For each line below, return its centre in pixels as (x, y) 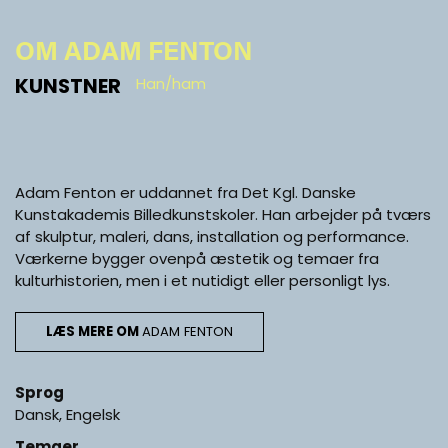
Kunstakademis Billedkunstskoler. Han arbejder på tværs (223, 214)
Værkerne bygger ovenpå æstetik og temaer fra (197, 258)
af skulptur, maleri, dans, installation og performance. (212, 236)
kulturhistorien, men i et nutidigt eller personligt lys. (202, 280)
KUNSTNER (68, 85)
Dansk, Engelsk (67, 414)
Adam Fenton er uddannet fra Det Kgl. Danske (185, 192)
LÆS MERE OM (94, 331)
